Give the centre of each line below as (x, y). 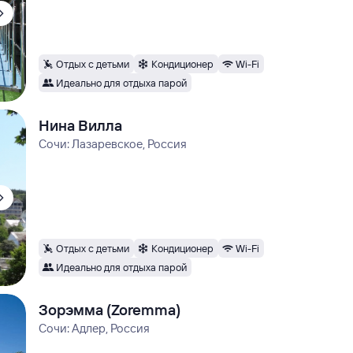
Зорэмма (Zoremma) (110, 310)
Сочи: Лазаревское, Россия (113, 144)
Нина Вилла (81, 125)
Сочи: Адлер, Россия (95, 328)
